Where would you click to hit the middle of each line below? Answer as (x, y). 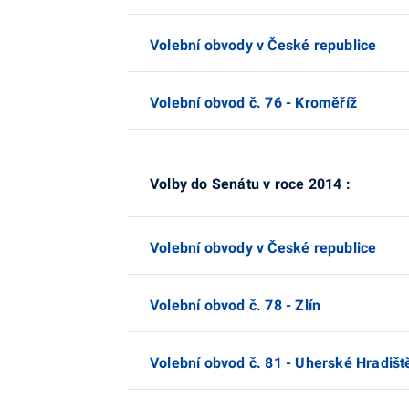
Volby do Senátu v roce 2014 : (250, 184)
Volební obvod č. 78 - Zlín (236, 305)
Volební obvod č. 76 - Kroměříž (253, 103)
